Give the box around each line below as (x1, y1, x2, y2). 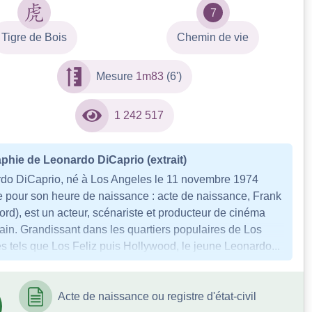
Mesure (96, 70, 136, 82)
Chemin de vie (177, 31, 249, 43)
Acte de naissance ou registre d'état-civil (57, 290, 256, 302)
